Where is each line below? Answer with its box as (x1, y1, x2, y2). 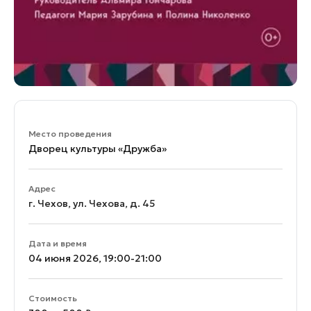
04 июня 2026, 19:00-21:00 (28, 252, 162, 265)
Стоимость (28, 293, 77, 304)
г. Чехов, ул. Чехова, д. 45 (28, 197, 155, 210)
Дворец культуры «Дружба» (28, 142, 167, 155)
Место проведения (28, 128, 112, 140)
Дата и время (28, 238, 87, 249)
